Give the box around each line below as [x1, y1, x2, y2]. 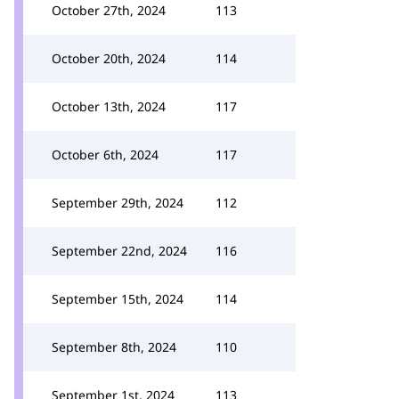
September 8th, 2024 [52, 338, 176, 355]
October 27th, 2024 [52, 2, 166, 19]
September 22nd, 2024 [52, 242, 187, 259]
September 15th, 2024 [52, 290, 183, 307]
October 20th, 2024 [52, 50, 166, 67]
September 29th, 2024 [52, 194, 183, 211]
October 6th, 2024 [52, 146, 159, 163]
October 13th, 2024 [52, 98, 166, 115]
